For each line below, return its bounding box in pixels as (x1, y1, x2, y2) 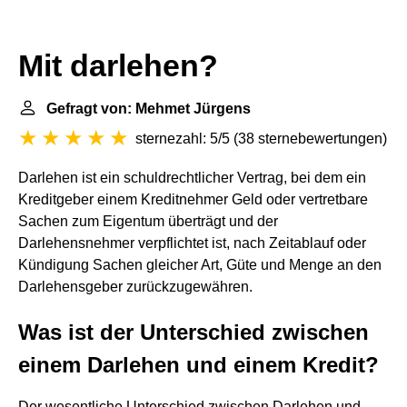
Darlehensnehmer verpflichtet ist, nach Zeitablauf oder (18, 235, 366, 251)
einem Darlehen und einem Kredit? (18, 352, 379, 377)
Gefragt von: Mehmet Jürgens (46, 101, 251, 116)
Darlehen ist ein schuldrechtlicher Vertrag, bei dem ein (18, 170, 366, 185)
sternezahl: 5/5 (135, 131, 230, 146)
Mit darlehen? (18, 49, 218, 83)
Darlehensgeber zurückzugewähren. (18, 279, 253, 294)
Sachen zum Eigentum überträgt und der (18, 213, 278, 229)
